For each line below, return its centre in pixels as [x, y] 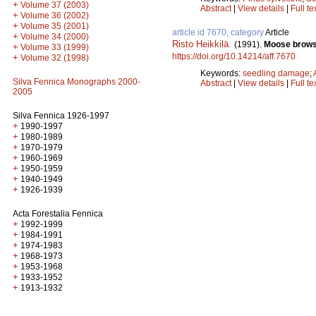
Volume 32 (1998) [55, 58]
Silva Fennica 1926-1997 [61, 116]
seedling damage [276, 74]
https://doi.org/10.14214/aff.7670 [234, 57]
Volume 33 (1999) [55, 47]
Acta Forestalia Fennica [58, 214]
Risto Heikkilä [200, 44]
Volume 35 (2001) [55, 26]
